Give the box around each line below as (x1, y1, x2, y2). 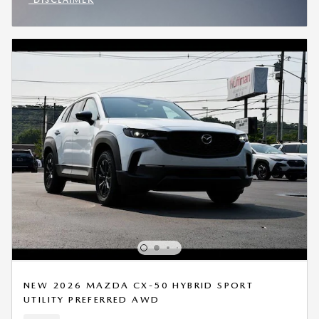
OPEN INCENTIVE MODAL (27, 9, 155, 20)
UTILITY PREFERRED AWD (23, 293, 160, 305)
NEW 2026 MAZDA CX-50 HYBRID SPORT (23, 279, 254, 291)
